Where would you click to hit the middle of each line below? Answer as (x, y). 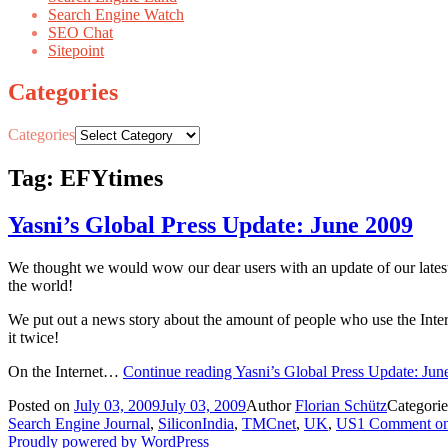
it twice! (33, 338)
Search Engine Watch (116, 14)
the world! (40, 286)
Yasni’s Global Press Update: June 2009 (210, 225)
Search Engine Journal (79, 424)
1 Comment (394, 424)
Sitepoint (76, 50)
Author (270, 406)
